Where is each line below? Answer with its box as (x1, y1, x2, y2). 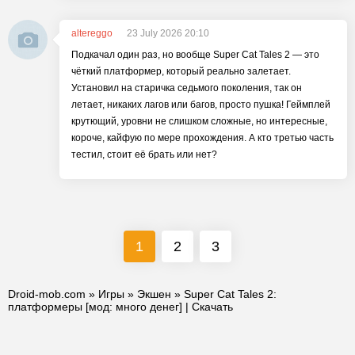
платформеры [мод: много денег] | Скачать (8, 300, 233, 313)
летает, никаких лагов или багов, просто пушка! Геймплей (71, 99, 330, 110)
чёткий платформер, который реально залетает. (71, 66, 291, 77)
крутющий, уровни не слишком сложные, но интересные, (71, 116, 327, 127)
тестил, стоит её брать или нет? (71, 149, 217, 160)
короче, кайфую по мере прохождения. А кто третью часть (71, 132, 334, 143)
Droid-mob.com (8, 288, 86, 300)
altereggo (71, 28, 113, 39)
